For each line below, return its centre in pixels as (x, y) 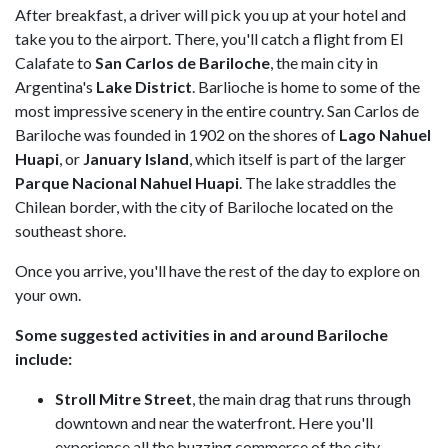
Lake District (144, 86)
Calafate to (55, 62)
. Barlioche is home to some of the (306, 86)
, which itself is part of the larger (297, 158)
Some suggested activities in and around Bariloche (201, 334)
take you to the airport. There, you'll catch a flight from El (209, 38)
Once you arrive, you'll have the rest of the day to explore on (217, 270)
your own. (48, 294)
